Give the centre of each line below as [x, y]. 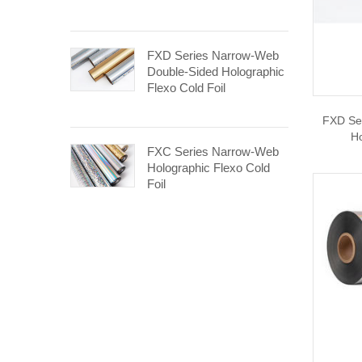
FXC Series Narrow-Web [213, 152]
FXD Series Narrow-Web [213, 55]
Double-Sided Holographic [216, 72]
